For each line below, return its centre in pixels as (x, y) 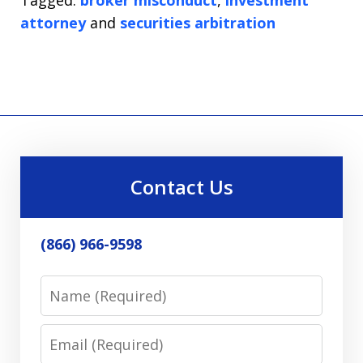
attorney (53, 22)
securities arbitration (198, 22)
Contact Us (181, 186)
